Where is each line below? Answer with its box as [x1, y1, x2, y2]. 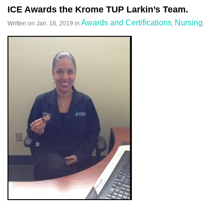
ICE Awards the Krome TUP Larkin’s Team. [7, 4, 188, 14]
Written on [7, 19, 36, 27]
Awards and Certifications [81, 18, 172, 27]
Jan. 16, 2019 [36, 19, 73, 27]
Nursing [175, 18, 203, 27]
